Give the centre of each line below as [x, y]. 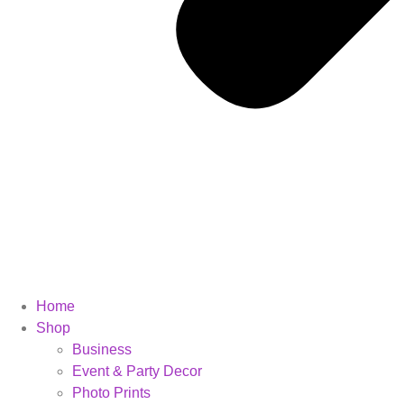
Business [102, 349]
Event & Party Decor [137, 371]
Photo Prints [111, 393]
